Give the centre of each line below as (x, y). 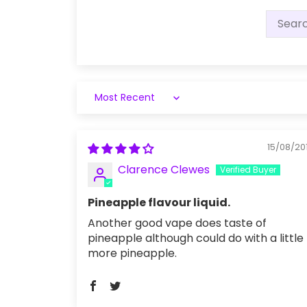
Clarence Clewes (164, 170)
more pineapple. (132, 253)
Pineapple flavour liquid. (159, 202)
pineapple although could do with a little (196, 238)
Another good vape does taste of (177, 223)
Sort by (107, 104)
